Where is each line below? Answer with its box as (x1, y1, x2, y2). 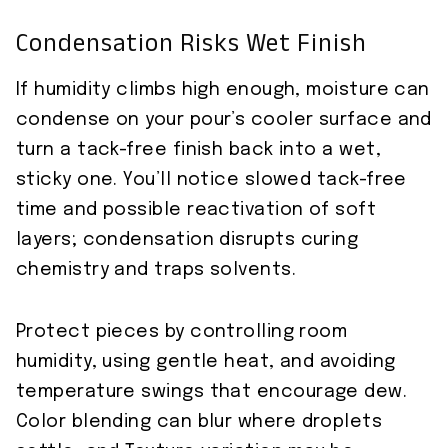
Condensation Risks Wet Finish (16, 25, 367, 69)
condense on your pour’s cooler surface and (16, 111, 432, 130)
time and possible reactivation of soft (16, 201, 377, 220)
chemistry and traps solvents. (16, 261, 297, 280)
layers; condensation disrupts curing (16, 231, 359, 250)
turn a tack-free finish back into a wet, (16, 141, 382, 160)
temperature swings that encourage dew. (16, 383, 408, 402)
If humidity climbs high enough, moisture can (16, 81, 430, 100)
